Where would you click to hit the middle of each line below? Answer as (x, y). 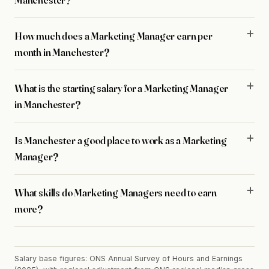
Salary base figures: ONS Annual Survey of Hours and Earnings (128, 259)
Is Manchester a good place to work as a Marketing (121, 140)
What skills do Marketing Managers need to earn (116, 192)
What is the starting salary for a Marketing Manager (122, 88)
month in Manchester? (62, 52)
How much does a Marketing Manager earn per (113, 35)
